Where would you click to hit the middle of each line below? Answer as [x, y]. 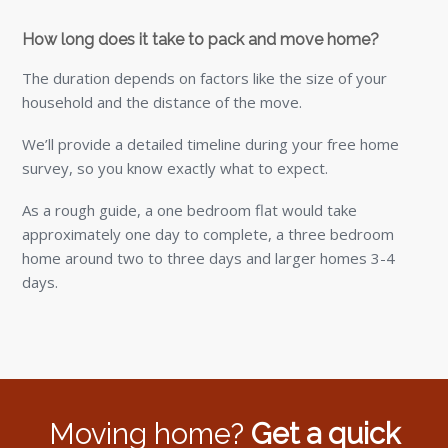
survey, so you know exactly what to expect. [175, 167]
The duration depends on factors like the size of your [205, 77]
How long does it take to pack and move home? [201, 39]
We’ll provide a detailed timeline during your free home [211, 143]
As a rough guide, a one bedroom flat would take [190, 209]
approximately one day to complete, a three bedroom [208, 233]
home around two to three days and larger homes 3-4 [209, 257]
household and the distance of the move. [162, 101]
